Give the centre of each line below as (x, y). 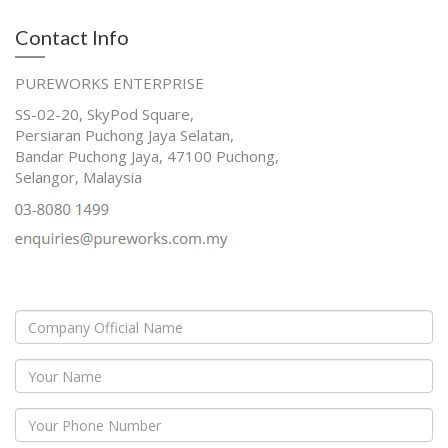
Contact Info (72, 37)
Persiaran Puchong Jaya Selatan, (124, 135)
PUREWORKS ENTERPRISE (109, 83)
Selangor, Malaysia (78, 177)
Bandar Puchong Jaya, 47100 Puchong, (147, 156)
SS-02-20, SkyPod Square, (104, 114)
